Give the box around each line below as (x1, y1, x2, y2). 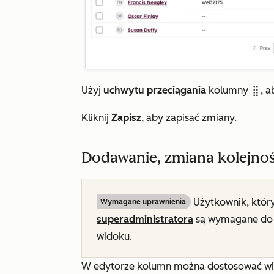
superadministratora (97, 213, 193, 226)
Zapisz (111, 112, 141, 124)
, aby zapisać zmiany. (141, 112, 237, 124)
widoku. (97, 231, 132, 243)
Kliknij (81, 112, 111, 124)
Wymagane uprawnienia (100, 198, 186, 207)
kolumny (206, 84, 251, 97)
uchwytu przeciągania (103, 84, 206, 97)
